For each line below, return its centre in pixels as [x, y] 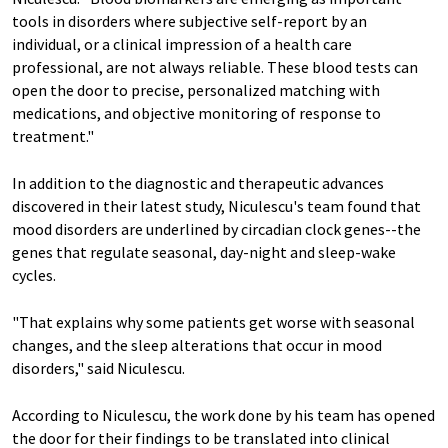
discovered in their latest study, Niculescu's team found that [216, 206]
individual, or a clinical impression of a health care [182, 44]
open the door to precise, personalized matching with [196, 90]
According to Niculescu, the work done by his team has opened [223, 415]
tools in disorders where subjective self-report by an [189, 21]
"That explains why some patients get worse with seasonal [213, 322]
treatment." [53, 136]
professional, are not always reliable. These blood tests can [215, 67]
